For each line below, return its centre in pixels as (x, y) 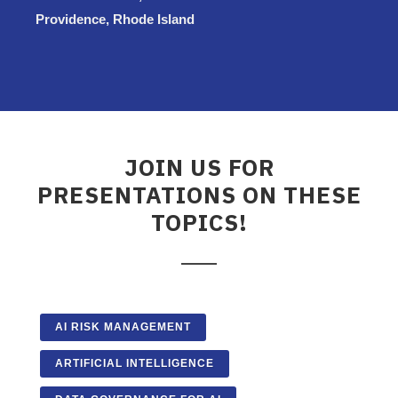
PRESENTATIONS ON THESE (199, 194)
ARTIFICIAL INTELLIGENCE (135, 363)
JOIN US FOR (199, 167)
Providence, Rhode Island (115, 19)
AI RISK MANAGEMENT (123, 326)
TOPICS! (199, 222)
